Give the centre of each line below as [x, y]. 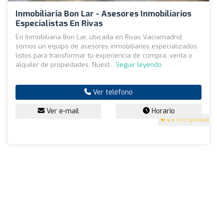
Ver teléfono [112, 92]
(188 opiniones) [193, 120]
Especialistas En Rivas [59, 23]
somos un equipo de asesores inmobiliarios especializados [106, 46]
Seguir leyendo [139, 64]
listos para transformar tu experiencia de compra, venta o [104, 55]
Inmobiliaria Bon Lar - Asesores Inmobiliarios [103, 14]
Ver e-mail [62, 111]
